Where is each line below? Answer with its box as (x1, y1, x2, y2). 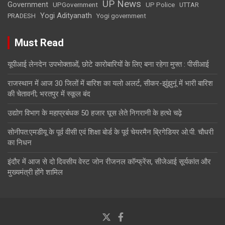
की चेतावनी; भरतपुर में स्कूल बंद (8, 89, 90, 98)
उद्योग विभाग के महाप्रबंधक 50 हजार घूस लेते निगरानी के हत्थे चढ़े (8, 108, 182, 118)
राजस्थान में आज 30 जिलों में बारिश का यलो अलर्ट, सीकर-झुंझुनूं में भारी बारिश (8, 78, 213, 88)
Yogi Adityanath (40, 11, 92, 20)
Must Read (15, 36, 64, 49)
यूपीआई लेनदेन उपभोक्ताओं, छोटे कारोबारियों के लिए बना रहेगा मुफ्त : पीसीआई (8, 59, 209, 69)
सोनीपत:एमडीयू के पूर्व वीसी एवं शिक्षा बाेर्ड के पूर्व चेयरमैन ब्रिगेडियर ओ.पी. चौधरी (8, 127, 213, 137)
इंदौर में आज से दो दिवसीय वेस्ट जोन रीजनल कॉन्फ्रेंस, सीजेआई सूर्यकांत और (8, 157, 211, 166)
